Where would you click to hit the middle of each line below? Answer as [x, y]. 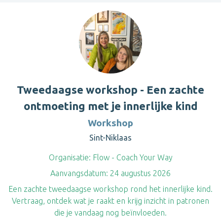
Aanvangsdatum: [79, 173]
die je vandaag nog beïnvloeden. [110, 213]
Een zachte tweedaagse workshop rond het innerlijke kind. [110, 189]
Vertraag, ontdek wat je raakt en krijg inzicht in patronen [110, 201]
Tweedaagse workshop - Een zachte [110, 90]
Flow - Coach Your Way [131, 157]
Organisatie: [70, 157]
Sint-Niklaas [110, 138]
